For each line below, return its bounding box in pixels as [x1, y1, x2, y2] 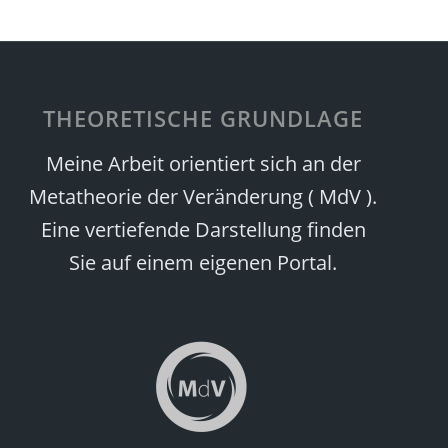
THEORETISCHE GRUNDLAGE [43, 102, 364, 133]
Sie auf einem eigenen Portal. [69, 248, 338, 276]
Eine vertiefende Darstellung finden [40, 215, 366, 243]
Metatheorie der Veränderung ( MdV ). [29, 182, 378, 210]
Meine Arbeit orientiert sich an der [45, 149, 361, 177]
